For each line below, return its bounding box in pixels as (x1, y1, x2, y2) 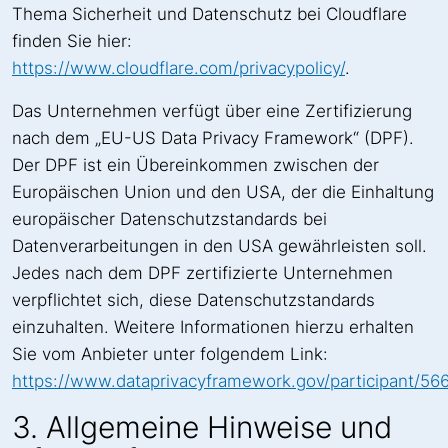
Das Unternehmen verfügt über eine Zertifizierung (12, 101, 412, 122)
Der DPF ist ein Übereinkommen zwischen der (12, 155, 379, 176)
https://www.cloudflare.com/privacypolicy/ (12, 58, 345, 79)
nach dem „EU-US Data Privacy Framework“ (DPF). (12, 128, 414, 149)
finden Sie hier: (12, 31, 132, 52)
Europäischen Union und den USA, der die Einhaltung (12, 182, 434, 203)
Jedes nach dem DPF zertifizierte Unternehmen (12, 263, 393, 284)
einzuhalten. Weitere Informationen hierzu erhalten (12, 317, 414, 338)
